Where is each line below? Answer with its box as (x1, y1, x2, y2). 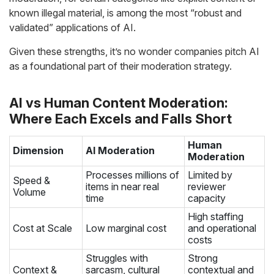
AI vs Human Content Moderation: (9, 95, 228, 111)
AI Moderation (86, 144, 155, 157)
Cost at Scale (13, 222, 72, 234)
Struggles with (86, 252, 148, 264)
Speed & (13, 174, 50, 187)
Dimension (13, 144, 64, 157)
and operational (188, 222, 256, 234)
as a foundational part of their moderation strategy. (9, 60, 232, 72)
